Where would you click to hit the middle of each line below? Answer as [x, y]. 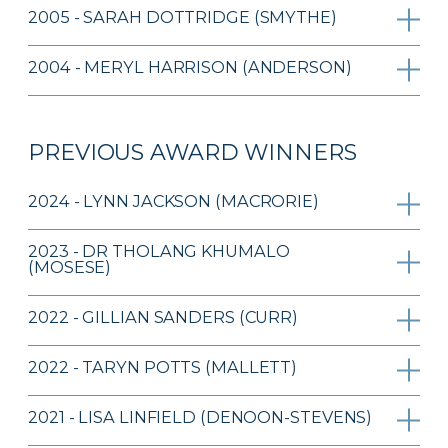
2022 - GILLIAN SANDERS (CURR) [163, 317]
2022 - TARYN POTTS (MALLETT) [163, 367]
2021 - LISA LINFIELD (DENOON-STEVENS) [200, 417]
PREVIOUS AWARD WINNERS [192, 153]
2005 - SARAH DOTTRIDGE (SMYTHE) [182, 16]
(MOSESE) [70, 267]
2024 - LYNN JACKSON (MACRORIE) [173, 201]
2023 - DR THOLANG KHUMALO [159, 251]
